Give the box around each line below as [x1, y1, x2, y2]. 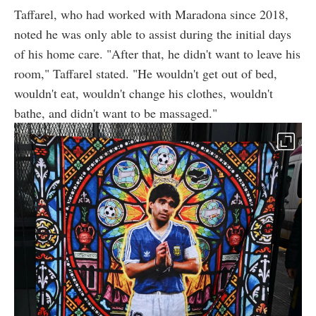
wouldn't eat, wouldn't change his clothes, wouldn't [14, 85, 273, 102]
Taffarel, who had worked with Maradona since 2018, [14, 6, 288, 23]
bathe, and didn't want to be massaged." [14, 104, 217, 122]
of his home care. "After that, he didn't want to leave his [14, 45, 300, 63]
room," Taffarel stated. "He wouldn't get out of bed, [14, 65, 277, 83]
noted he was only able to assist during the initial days [14, 25, 291, 43]
